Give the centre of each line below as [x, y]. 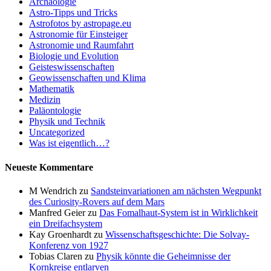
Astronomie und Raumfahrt [81, 45]
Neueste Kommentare [49, 167]
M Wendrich [53, 191]
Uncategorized [57, 132]
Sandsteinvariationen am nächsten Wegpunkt [176, 191]
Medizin [45, 100]
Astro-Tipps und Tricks [73, 13]
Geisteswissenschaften [72, 67]
